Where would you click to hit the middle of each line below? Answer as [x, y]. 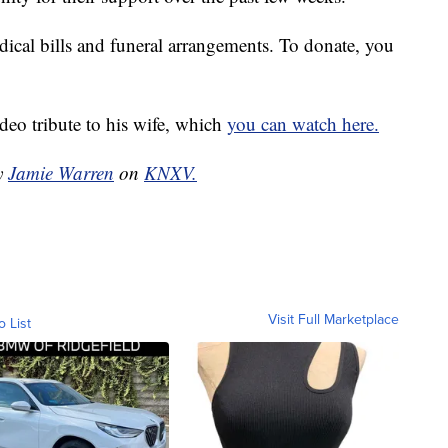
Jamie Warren [61, 173]
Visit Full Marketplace [333, 320]
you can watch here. [303, 124]
